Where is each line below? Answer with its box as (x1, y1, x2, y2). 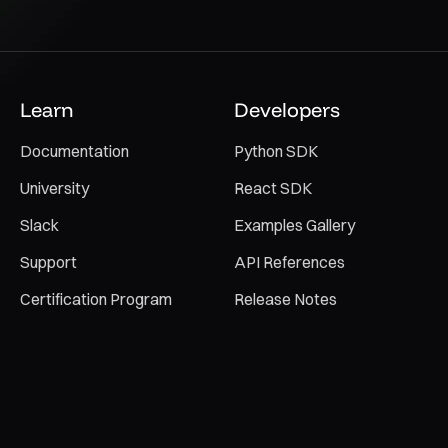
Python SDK (234, 141, 318, 161)
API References (234, 252, 345, 272)
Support (20, 252, 77, 272)
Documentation (20, 141, 129, 161)
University (20, 178, 89, 198)
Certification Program (20, 289, 172, 309)
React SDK (234, 178, 312, 198)
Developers (234, 97, 340, 122)
